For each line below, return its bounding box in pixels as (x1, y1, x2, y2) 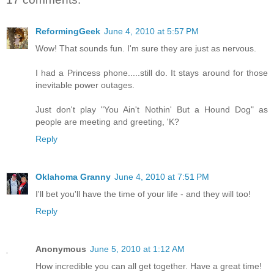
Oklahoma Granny (35, 172, 111, 182)
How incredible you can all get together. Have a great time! (35, 261, 262, 272)
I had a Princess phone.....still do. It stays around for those (35, 68, 268, 78)
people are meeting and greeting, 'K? (35, 117, 179, 127)
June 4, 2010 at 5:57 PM (104, 26, 199, 37)
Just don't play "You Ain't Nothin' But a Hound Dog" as (35, 105, 268, 115)
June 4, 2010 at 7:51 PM (114, 172, 209, 182)
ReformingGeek (35, 26, 100, 37)
